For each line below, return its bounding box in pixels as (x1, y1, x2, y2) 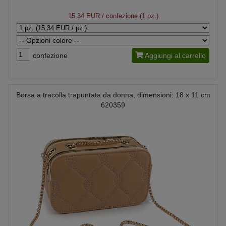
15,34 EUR (68, 12, 100, 20)
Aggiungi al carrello (145, 51, 206, 60)
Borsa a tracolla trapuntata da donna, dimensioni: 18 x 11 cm (16, 91, 210, 99)
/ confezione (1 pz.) (99, 12, 158, 20)
